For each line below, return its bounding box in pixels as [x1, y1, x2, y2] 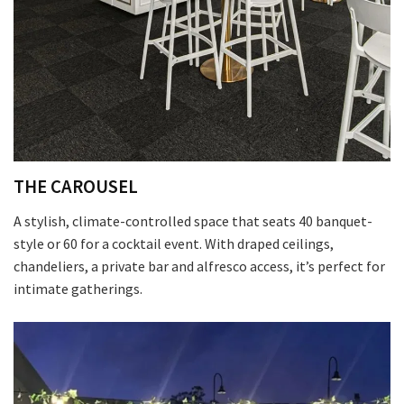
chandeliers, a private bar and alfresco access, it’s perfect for [14, 256, 385, 275]
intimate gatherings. [14, 279, 142, 298]
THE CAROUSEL [14, 174, 138, 198]
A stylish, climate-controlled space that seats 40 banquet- [14, 211, 372, 230]
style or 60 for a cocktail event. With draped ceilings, [14, 234, 334, 252]
